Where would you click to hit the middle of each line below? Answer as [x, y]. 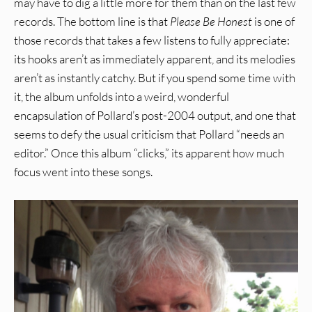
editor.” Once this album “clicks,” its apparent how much [149, 153]
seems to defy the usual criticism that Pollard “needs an [149, 134]
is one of [273, 22]
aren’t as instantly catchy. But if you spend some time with [155, 78]
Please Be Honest [211, 22]
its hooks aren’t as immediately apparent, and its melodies [155, 59]
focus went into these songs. [83, 172]
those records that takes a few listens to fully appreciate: [152, 40]
